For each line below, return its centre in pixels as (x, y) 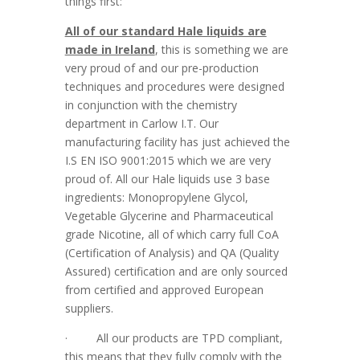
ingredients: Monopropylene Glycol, (156, 198)
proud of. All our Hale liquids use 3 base (167, 179)
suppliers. (89, 309)
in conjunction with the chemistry (151, 105)
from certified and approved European (164, 290)
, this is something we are (221, 50)
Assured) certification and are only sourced (176, 272)
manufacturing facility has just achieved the (177, 142)
